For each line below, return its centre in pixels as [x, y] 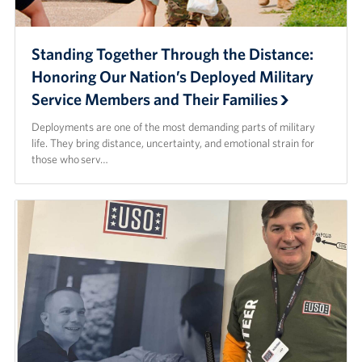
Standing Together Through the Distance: [172, 53]
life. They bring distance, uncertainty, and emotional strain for [173, 143]
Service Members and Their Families [154, 99]
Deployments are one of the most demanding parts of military [173, 126]
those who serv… [69, 159]
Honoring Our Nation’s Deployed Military [172, 76]
